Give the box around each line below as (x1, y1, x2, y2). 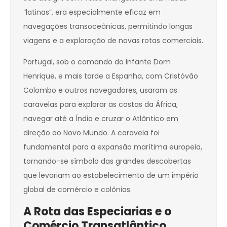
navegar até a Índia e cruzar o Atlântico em (23, 113, 178, 124)
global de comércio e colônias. (23, 184, 132, 195)
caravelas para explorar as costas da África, (23, 99, 178, 110)
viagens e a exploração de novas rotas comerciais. (23, 35, 203, 46)
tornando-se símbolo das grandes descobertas (23, 156, 191, 167)
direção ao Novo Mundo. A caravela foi (23, 128, 160, 138)
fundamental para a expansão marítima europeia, (23, 142, 202, 153)
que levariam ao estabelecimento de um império (23, 170, 199, 181)
